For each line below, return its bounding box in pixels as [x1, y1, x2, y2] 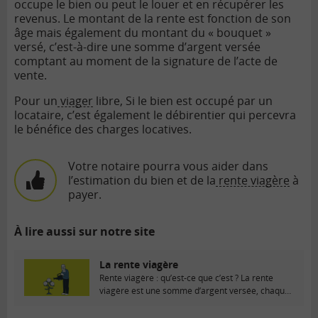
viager [57, 92, 93, 109]
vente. [14, 67, 50, 83]
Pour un [14, 92, 57, 109]
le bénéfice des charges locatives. [14, 121, 192, 137]
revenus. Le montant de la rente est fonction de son [14, 10, 291, 26]
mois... [99, 297, 125, 309]
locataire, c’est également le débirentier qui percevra [14, 106, 296, 123]
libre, [93, 92, 126, 109]
